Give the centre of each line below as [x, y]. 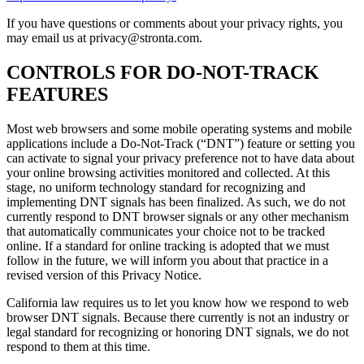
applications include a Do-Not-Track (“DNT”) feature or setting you [181, 143]
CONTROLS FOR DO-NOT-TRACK [163, 73]
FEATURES [57, 95]
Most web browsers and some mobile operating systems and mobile [179, 128]
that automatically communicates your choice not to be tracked [166, 231]
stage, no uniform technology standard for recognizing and [156, 187]
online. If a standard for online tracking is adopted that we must [168, 245]
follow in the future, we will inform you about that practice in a [167, 260]
